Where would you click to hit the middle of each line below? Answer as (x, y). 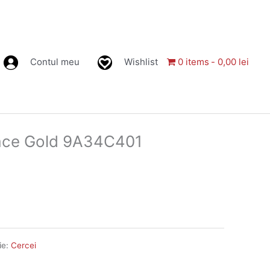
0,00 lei (233, 62)
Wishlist (141, 62)
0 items (193, 62)
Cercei (23, 245)
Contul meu (55, 62)
